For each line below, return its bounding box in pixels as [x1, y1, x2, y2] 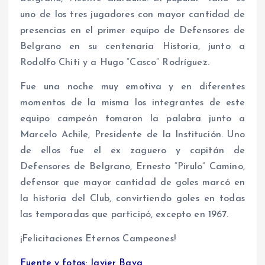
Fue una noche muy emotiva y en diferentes [20, 82, 245, 92]
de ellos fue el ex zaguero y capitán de [20, 146, 245, 156]
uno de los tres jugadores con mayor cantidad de [20, 9, 245, 20]
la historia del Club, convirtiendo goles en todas [20, 193, 245, 203]
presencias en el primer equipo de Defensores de [20, 25, 245, 35]
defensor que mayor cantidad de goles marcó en [20, 177, 245, 188]
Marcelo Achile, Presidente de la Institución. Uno [20, 130, 245, 140]
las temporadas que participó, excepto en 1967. [20, 209, 229, 219]
